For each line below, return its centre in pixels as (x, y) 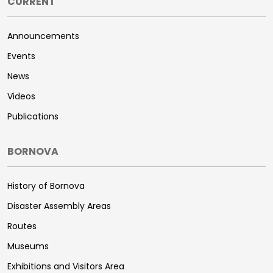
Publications (33, 116)
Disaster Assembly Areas (59, 206)
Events (21, 56)
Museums (28, 246)
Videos (21, 96)
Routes (22, 226)
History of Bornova (46, 186)
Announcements (43, 36)
